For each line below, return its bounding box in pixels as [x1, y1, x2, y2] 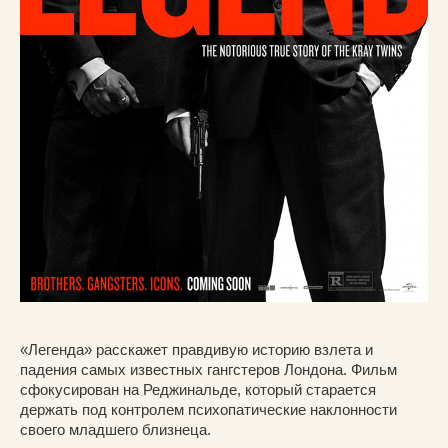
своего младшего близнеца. [20, 421, 211, 439]
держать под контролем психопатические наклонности [20, 401, 397, 419]
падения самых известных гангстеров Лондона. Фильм [20, 361, 397, 379]
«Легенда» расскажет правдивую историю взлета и [20, 341, 373, 359]
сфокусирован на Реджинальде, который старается [20, 381, 376, 399]
